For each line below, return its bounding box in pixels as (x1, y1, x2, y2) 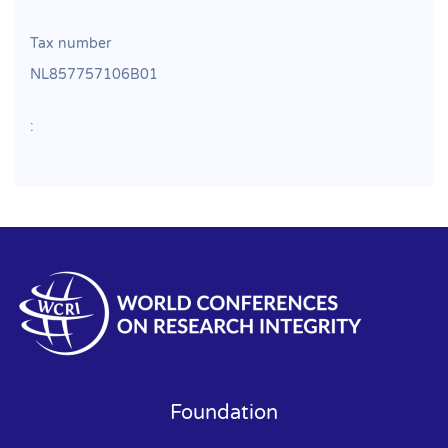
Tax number (30, 34, 111, 52)
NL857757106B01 (30, 65, 158, 83)
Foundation (170, 400, 278, 425)
